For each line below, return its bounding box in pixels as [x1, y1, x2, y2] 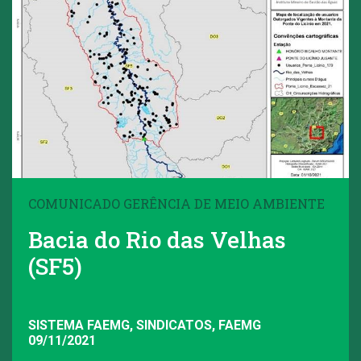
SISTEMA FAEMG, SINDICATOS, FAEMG [28, 317, 261, 333]
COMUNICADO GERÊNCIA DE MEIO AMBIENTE [28, 195, 325, 213]
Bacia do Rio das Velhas [28, 225, 286, 255]
